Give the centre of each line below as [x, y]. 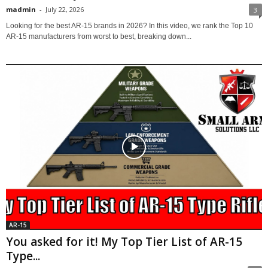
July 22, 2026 [65, 10]
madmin [21, 10]
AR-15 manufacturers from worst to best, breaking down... [99, 37]
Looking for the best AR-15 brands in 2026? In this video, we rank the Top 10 [130, 26]
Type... [23, 256]
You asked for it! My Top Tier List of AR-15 [124, 242]
